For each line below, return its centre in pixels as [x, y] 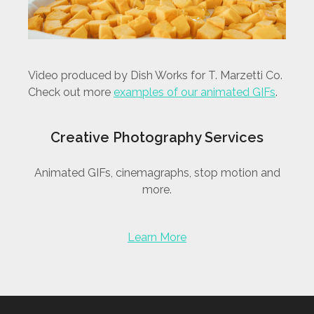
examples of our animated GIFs [194, 92]
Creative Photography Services [157, 137]
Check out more [71, 92]
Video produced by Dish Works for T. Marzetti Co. [155, 75]
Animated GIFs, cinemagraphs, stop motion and [157, 173]
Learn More [157, 237]
